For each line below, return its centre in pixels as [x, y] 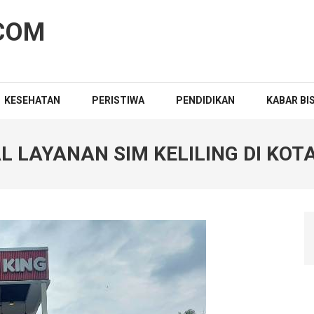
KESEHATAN [32, 100]
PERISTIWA [118, 100]
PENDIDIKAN [205, 100]
